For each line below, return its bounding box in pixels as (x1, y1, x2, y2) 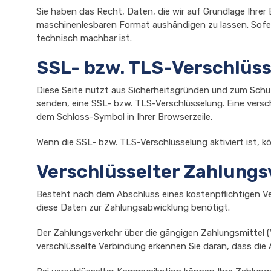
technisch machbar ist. (36, 33, 132, 44)
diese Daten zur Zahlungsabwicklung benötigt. (36, 202, 230, 213)
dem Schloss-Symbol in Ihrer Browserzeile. (36, 111, 212, 122)
